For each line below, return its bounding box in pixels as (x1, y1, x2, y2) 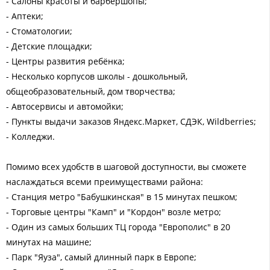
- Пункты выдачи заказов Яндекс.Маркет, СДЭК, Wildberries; (6, 115, 256, 127)
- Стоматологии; (6, 25, 72, 37)
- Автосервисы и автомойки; (6, 100, 124, 112)
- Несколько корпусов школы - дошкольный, (6, 70, 187, 82)
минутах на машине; (6, 236, 92, 248)
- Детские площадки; (6, 40, 92, 52)
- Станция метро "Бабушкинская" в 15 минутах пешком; (6, 190, 237, 202)
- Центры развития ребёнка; (6, 55, 125, 67)
